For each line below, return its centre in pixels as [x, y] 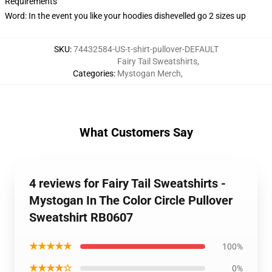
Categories [93, 73]
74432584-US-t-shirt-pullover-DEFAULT [146, 49]
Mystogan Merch [149, 73]
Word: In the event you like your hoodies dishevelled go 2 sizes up [125, 16]
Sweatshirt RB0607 [81, 217]
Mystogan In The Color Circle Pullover [131, 200]
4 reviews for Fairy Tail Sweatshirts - [127, 183]
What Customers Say [136, 132]
